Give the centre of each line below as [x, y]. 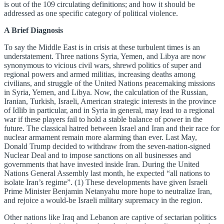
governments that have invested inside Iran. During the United [102, 164]
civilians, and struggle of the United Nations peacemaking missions [109, 83]
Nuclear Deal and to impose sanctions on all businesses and [97, 155]
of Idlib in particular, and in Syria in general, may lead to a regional [109, 110]
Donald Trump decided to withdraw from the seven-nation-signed [107, 146]
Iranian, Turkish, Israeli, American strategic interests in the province [110, 101]
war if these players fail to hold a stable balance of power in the [103, 119]
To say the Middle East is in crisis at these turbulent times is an [102, 47]
